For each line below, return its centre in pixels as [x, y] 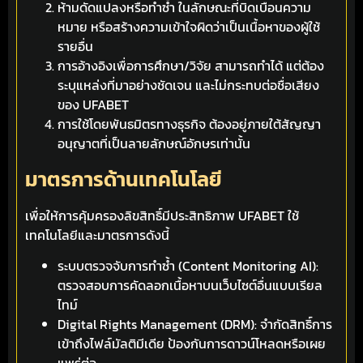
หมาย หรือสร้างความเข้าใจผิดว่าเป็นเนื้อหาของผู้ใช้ [189, 26]
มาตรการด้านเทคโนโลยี [124, 179]
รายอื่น [75, 46]
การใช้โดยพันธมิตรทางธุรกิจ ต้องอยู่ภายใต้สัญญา [189, 124]
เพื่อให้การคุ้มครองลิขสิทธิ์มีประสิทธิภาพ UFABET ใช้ [162, 215]
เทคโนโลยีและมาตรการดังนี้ [97, 235]
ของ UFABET [93, 104]
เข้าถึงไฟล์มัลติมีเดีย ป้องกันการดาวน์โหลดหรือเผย [192, 344]
